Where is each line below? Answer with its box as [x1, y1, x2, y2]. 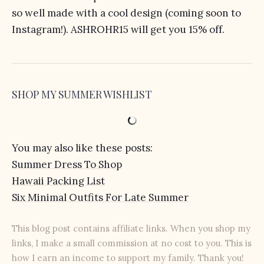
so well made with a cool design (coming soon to [12, 6, 241, 19]
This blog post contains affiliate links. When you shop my [12, 222, 250, 234]
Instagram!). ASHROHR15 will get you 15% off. [12, 23, 225, 36]
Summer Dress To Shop [12, 158, 122, 171]
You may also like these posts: [12, 141, 153, 154]
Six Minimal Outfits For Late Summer [12, 191, 189, 204]
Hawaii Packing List [12, 174, 105, 187]
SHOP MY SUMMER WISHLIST [12, 87, 152, 101]
